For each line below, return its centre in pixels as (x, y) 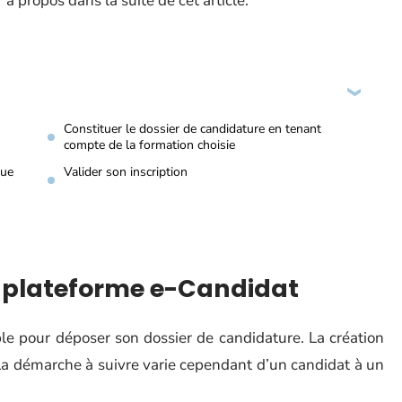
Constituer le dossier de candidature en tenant (192, 129)
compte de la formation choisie (149, 145)
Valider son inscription (126, 172)
